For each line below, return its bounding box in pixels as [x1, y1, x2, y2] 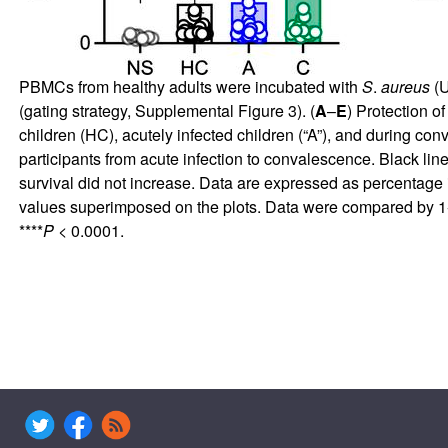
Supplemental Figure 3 [134, 98, 297, 122]
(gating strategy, [18, 98, 135, 122]
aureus [380, 74, 430, 98]
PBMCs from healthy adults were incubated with [18, 74, 362, 98]
